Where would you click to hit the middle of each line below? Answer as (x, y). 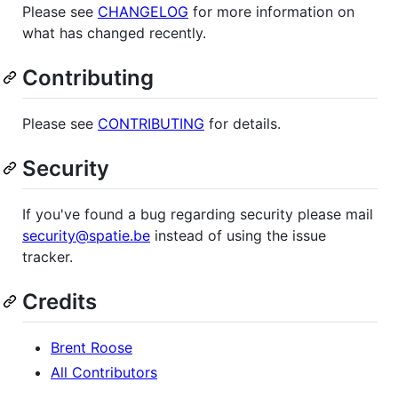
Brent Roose (92, 348)
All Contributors (104, 373)
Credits (60, 302)
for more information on (271, 11)
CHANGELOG (143, 11)
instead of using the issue (238, 236)
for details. (243, 123)
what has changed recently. (114, 32)
